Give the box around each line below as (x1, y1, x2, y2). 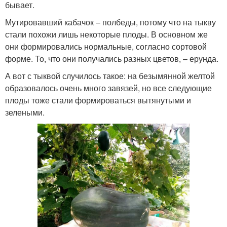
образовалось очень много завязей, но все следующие (5, 82, 212, 94)
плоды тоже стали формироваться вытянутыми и (5, 94, 191, 106)
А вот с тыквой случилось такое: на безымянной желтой (5, 69, 215, 82)
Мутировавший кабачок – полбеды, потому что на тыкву (5, 16, 216, 28)
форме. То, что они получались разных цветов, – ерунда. (5, 52, 218, 64)
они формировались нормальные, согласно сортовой (5, 40, 207, 52)
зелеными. (5, 106, 45, 118)
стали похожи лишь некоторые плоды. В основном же (5, 28, 208, 40)
